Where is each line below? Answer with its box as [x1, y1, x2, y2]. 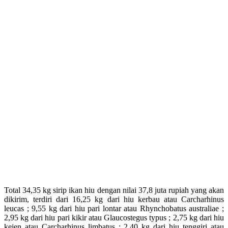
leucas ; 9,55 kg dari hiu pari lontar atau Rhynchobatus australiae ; [4, 204, 224, 213]
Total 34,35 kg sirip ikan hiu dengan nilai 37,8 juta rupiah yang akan [4, 185, 224, 194]
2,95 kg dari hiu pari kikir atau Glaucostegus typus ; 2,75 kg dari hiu [4, 213, 224, 222]
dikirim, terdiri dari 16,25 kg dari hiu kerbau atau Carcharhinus [4, 194, 224, 204]
